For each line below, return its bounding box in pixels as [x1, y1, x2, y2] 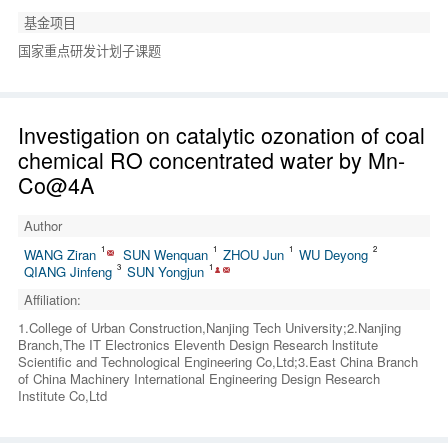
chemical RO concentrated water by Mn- [17, 144, 405, 176]
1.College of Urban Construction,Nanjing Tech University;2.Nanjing [17, 318, 401, 338]
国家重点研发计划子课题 [17, 41, 161, 61]
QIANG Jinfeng [23, 261, 112, 281]
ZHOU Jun [222, 244, 284, 264]
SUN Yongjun [126, 261, 204, 281]
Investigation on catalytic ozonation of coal [17, 119, 425, 151]
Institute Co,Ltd [17, 386, 107, 406]
